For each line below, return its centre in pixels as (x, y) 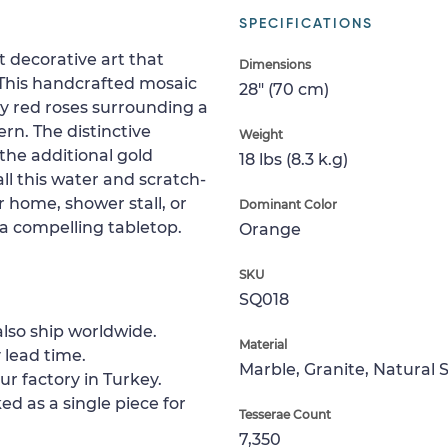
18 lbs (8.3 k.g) (293, 159)
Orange (270, 229)
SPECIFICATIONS (306, 24)
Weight (261, 134)
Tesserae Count (285, 414)
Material (263, 344)
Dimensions (275, 64)
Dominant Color (288, 204)
